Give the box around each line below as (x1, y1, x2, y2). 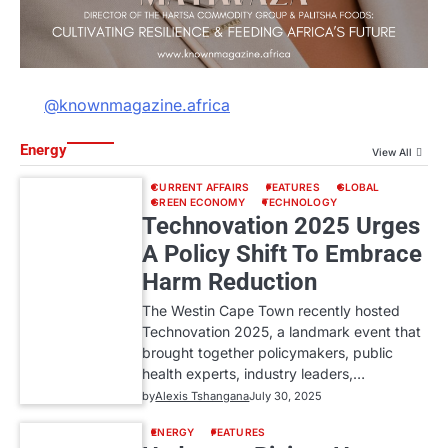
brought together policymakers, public (142, 343, 394, 361)
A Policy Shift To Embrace (142, 239, 423, 268)
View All (372, 145, 412, 158)
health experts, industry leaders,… (142, 364, 366, 382)
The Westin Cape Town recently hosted (142, 301, 401, 319)
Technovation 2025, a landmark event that (142, 322, 422, 340)
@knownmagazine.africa (44, 95, 230, 116)
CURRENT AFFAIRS (151, 180, 249, 193)
